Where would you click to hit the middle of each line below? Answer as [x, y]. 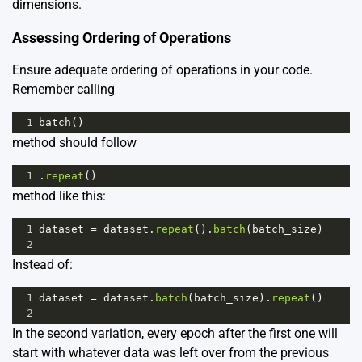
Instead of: [42, 264]
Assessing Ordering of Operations [122, 37]
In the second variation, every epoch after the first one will [175, 333]
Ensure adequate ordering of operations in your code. [162, 69]
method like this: [59, 196]
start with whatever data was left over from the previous [170, 352]
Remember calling [63, 89]
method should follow [74, 142]
